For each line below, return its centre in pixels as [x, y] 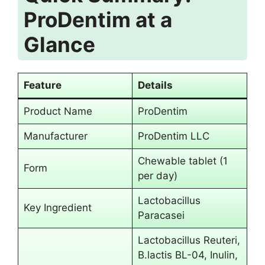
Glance [59, 44]
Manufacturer [55, 136]
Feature [42, 85]
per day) [157, 176]
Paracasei [161, 215]
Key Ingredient [57, 208]
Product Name [58, 111]
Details [155, 85]
